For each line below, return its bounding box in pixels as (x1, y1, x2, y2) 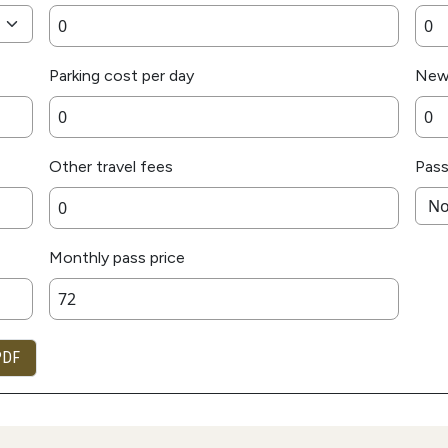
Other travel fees (49, 157, 173, 177)
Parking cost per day (49, 66, 194, 86)
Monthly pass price (49, 248, 185, 268)
